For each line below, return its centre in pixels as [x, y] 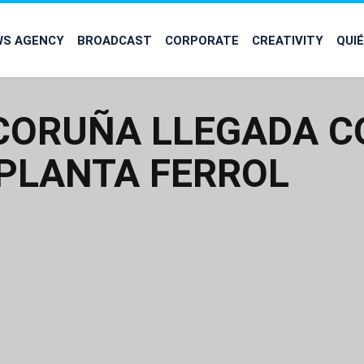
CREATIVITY [288, 40]
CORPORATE [202, 40]
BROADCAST [115, 40]
